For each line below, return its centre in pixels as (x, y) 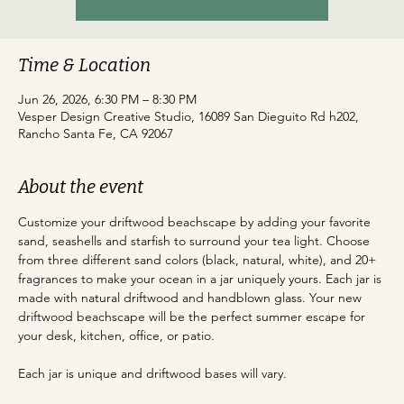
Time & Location (84, 65)
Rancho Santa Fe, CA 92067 (96, 134)
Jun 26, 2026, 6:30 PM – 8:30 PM (107, 100)
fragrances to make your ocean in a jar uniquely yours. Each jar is (202, 279)
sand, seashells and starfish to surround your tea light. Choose (196, 241)
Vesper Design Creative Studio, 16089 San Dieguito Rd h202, (188, 117)
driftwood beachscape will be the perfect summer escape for (193, 317)
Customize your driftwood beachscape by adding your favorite (196, 222)
